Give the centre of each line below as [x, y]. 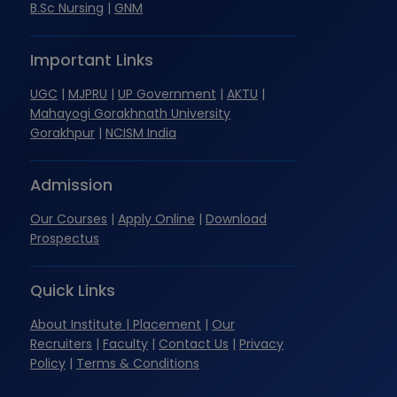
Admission [71, 186]
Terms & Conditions [138, 364]
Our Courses [69, 219]
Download [236, 219]
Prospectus [65, 239]
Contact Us [194, 344]
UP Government [167, 94]
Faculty [125, 344]
